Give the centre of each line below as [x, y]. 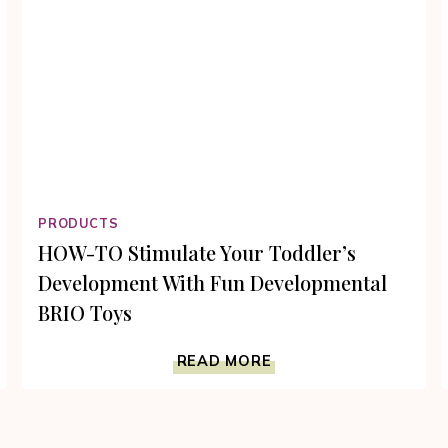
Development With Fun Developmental [213, 282]
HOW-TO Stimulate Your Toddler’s [197, 252]
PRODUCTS [78, 222]
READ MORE [224, 360]
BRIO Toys [85, 312]
